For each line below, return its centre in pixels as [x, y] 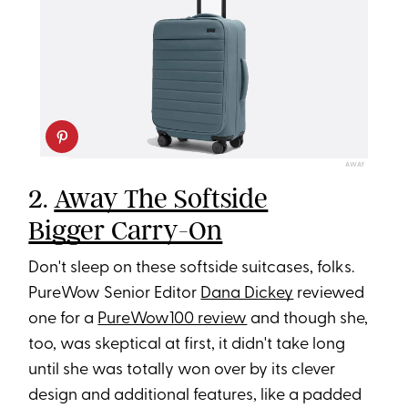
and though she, [308, 320]
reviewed [329, 294]
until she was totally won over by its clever [182, 371]
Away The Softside [161, 199]
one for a [63, 320]
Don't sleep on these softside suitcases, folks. [192, 269]
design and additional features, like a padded [195, 396]
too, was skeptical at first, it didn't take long [187, 345]
